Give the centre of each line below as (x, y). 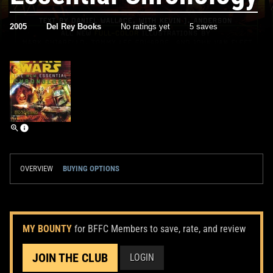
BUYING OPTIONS (91, 168)
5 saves (204, 26)
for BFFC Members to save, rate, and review (160, 229)
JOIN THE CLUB (70, 257)
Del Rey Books (74, 26)
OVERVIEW (37, 168)
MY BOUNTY (47, 229)
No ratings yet (145, 26)
